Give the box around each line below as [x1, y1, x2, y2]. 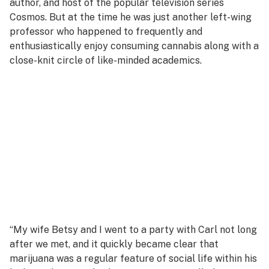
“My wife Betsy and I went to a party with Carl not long [10, 224, 257, 235]
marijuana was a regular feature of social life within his [10, 253, 257, 264]
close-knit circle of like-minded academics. [10, 55, 202, 66]
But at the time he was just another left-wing [49, 11, 252, 23]
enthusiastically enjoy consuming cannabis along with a [10, 40, 259, 52]
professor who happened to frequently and [10, 26, 202, 37]
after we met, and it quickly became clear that [10, 238, 219, 250]
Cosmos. [10, 11, 49, 23]
